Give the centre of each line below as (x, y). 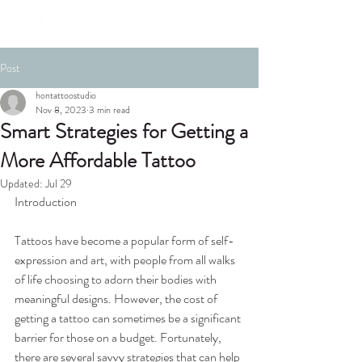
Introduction (46, 202)
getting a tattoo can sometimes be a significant (129, 318)
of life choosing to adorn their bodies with (117, 279)
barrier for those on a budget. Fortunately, (119, 337)
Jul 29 (59, 183)
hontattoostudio (66, 95)
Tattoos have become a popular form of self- (124, 240)
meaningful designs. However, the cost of (117, 299)
